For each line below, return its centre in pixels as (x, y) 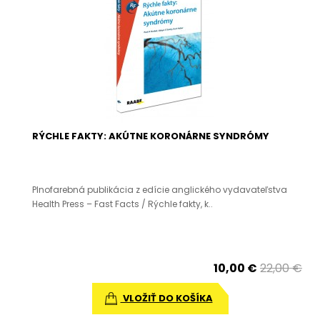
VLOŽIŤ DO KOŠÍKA (166, 298)
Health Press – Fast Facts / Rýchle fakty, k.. (122, 204)
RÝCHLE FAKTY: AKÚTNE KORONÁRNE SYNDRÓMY (151, 136)
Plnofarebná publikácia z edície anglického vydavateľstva (160, 190)
